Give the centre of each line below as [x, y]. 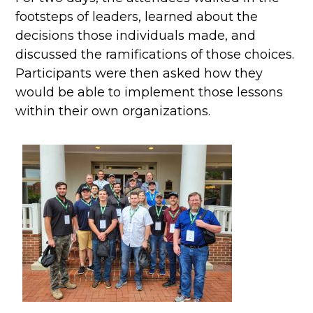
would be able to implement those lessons [149, 92]
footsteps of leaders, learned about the [137, 16]
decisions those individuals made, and [136, 35]
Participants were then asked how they [139, 73]
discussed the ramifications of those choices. [155, 54]
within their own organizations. [113, 111]
